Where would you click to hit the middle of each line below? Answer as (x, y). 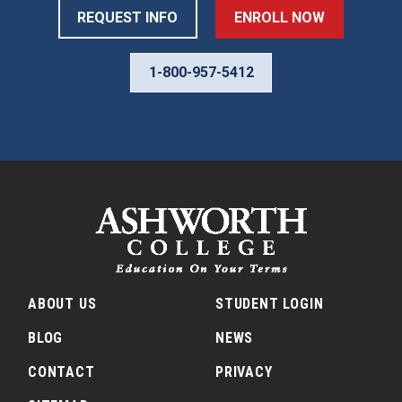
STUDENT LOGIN (270, 304)
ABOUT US (62, 304)
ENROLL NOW (279, 18)
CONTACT (61, 372)
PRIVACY (244, 372)
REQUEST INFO (128, 18)
